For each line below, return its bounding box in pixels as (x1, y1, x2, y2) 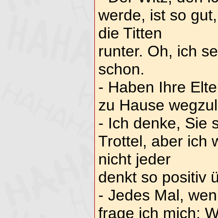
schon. (98, 60, 145, 78)
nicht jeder (98, 150, 171, 168)
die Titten (98, 24, 162, 42)
